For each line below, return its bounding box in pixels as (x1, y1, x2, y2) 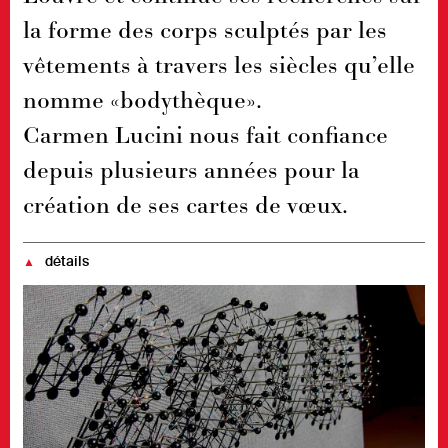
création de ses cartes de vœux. (22, 187, 348, 222)
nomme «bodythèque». (22, 82, 262, 117)
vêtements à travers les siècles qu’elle (22, 47, 415, 82)
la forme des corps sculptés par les (22, 12, 387, 47)
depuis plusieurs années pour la (22, 152, 360, 187)
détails (44, 253, 89, 270)
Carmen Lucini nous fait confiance (22, 117, 388, 152)
